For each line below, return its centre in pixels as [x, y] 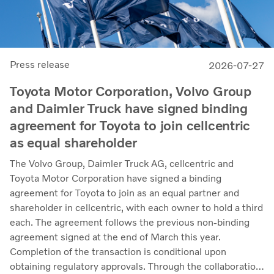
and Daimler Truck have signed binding [129, 108]
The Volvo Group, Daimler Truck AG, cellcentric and [122, 163]
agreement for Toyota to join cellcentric [130, 125]
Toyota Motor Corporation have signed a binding [116, 178]
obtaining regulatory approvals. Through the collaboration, [137, 266]
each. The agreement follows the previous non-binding [130, 222]
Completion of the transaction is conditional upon [118, 251]
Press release [40, 64]
